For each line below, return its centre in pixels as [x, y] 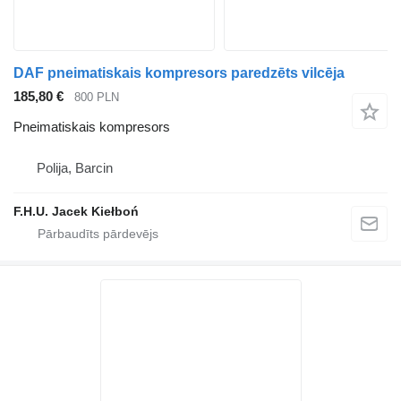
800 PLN [97, 97]
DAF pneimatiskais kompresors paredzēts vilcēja [179, 73]
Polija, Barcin [75, 168]
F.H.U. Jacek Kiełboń [76, 212]
